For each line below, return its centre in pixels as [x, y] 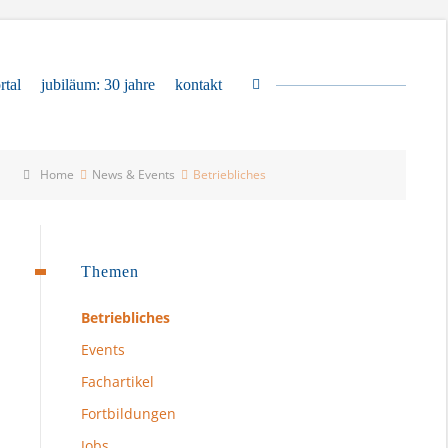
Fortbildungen [128, 413]
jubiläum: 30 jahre [98, 84]
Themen [110, 271]
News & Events [134, 174]
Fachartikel [117, 381]
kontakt [199, 84]
